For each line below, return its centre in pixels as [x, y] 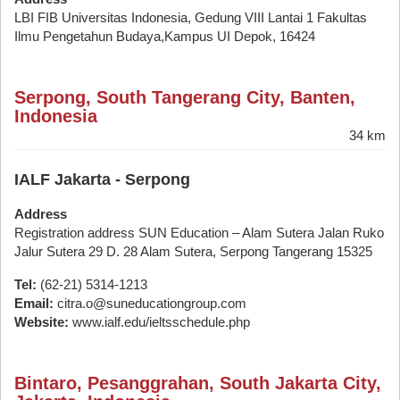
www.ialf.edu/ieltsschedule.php [159, 322]
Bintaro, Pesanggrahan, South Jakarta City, [198, 383]
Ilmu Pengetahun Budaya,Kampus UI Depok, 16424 [165, 36]
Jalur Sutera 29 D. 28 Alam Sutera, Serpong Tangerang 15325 [193, 251]
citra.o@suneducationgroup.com [150, 303]
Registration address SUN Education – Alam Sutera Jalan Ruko [199, 233]
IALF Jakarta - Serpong [102, 179]
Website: [42, 322]
